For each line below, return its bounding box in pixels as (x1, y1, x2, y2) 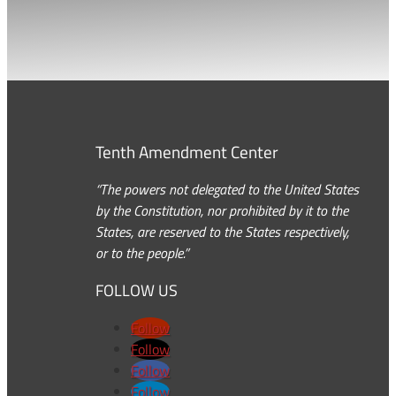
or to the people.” (95, 242, 188, 264)
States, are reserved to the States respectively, (95, 221, 349, 243)
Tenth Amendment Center (95, 139, 278, 164)
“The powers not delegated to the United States (95, 179, 359, 201)
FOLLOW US (95, 278, 178, 303)
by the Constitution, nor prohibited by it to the (95, 200, 348, 222)
